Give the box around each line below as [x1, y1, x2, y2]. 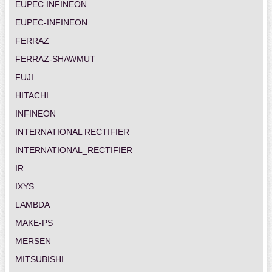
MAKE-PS [15, 217, 53, 228]
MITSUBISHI [15, 254, 64, 264]
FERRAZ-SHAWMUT [15, 53, 95, 64]
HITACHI [15, 90, 49, 100]
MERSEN [15, 236, 51, 246]
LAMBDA [15, 199, 50, 209]
